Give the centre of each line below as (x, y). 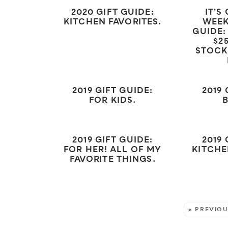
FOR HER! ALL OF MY (113, 150)
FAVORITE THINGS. (112, 160)
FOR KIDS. (113, 101)
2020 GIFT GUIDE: (112, 13)
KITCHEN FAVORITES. (113, 23)
